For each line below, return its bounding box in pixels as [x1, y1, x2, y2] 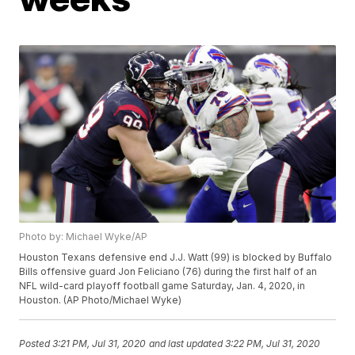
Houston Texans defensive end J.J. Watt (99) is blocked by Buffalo [19, 251, 333, 264]
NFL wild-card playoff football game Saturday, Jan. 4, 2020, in [19, 280, 306, 292]
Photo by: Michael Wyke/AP [19, 231, 148, 243]
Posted [19, 337, 53, 349]
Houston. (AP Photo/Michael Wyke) [19, 294, 182, 307]
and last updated [149, 337, 223, 349]
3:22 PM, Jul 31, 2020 [225, 337, 321, 349]
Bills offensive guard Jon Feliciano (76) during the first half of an [19, 265, 318, 278]
